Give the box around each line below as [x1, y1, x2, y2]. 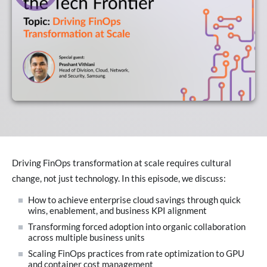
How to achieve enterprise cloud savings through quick [28, 195, 241, 206]
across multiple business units [28, 232, 145, 243]
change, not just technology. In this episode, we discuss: [12, 173, 226, 184]
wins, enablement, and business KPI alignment [28, 206, 207, 216]
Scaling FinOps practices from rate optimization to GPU [28, 248, 245, 259]
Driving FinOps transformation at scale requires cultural [12, 157, 231, 168]
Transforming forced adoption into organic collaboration [28, 221, 246, 232]
